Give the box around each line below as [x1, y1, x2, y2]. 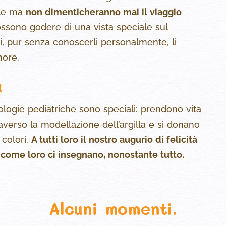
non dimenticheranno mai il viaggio [26, 7, 182, 18]
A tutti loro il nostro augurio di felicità [31, 134, 197, 145]
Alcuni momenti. [49, 198, 177, 219]
